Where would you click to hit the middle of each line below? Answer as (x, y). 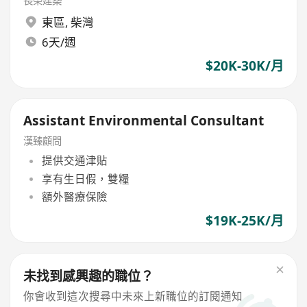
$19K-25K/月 (244, 221)
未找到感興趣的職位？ (89, 276)
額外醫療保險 (74, 196)
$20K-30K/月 (244, 66)
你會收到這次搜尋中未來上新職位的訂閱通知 (133, 296)
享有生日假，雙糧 (85, 179)
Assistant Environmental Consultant (144, 121)
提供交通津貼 (74, 161)
